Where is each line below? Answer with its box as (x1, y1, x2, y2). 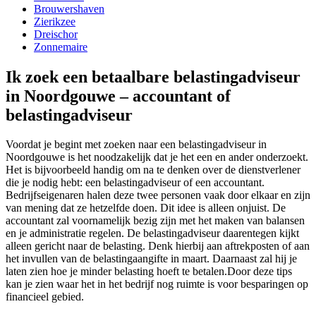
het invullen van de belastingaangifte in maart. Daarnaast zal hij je (6, 253, 297, 265)
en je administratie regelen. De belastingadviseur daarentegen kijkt (6, 227, 299, 240)
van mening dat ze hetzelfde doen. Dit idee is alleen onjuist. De (6, 202, 286, 214)
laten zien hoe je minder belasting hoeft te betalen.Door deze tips (6, 265, 292, 278)
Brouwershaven (34, 2, 104, 15)
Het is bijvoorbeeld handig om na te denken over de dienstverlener (6, 164, 300, 176)
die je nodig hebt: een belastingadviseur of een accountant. (6, 176, 265, 189)
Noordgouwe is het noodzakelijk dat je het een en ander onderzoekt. (6, 151, 308, 164)
